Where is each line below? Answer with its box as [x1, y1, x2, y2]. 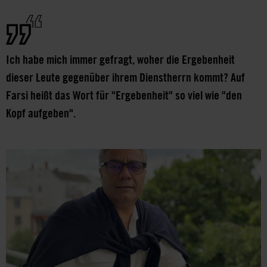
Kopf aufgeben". [6, 105, 78, 120]
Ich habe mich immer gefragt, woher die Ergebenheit [6, 51, 235, 67]
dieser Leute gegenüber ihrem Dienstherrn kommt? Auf [6, 69, 245, 85]
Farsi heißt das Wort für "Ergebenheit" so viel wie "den [6, 87, 242, 103]
